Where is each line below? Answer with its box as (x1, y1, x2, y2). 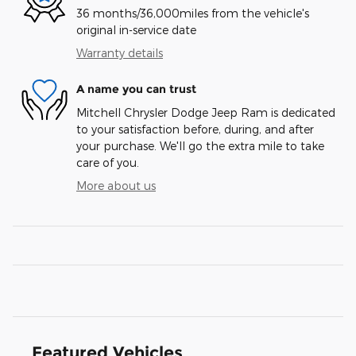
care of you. (76, 156, 139, 170)
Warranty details (76, 46, 163, 60)
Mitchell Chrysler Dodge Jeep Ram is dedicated (76, 106, 335, 120)
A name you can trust (76, 81, 196, 96)
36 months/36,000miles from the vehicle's (76, 6, 309, 21)
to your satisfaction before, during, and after (76, 122, 314, 137)
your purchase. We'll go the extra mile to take (76, 139, 324, 153)
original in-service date (76, 23, 196, 37)
